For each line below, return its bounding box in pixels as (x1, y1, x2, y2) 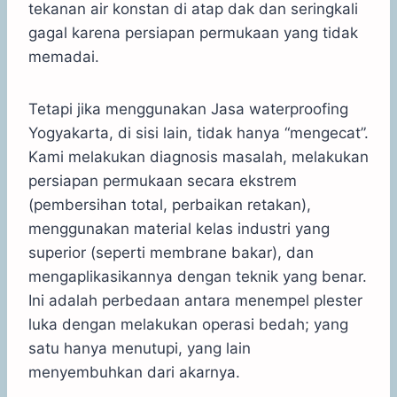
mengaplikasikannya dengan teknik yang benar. (28, 267, 367, 285)
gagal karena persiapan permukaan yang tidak (28, 23, 358, 42)
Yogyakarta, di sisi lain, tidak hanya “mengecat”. (28, 123, 369, 142)
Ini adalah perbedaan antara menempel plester (28, 291, 362, 309)
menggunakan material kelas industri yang (28, 219, 330, 237)
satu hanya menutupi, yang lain (28, 339, 251, 357)
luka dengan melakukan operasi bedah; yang (28, 315, 348, 333)
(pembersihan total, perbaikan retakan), (28, 195, 311, 214)
